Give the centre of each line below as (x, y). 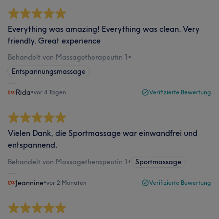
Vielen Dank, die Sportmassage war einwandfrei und (103, 133)
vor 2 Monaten (66, 183)
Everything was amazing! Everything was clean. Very (104, 29)
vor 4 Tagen (50, 92)
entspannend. (33, 145)
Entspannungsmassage (49, 71)
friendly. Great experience (54, 41)
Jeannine (30, 183)
